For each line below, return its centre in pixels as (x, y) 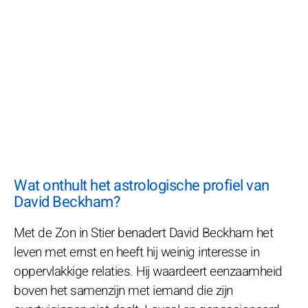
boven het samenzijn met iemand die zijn (123, 290)
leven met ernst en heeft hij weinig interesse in (136, 252)
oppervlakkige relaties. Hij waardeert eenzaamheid (148, 271)
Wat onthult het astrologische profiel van (142, 185)
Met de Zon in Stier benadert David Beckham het (143, 233)
